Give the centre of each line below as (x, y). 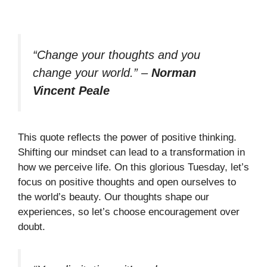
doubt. (32, 226)
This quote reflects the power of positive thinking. (127, 137)
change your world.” (85, 73)
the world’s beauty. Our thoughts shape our (114, 197)
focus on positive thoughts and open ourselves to (127, 182)
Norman (174, 73)
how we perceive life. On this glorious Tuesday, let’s (133, 167)
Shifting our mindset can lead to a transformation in (131, 152)
